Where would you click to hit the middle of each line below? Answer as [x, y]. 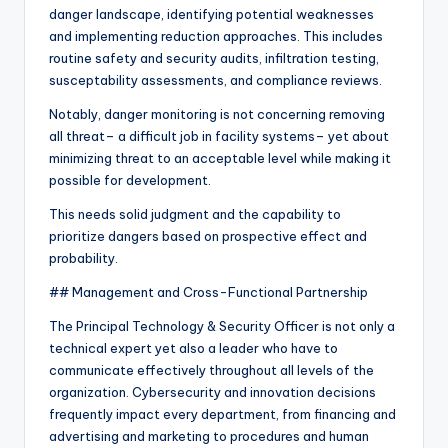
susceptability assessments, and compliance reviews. [215, 80]
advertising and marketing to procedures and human [209, 436]
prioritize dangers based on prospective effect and [208, 236]
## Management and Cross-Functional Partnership [208, 292]
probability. [83, 258]
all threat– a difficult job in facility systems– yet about [219, 136]
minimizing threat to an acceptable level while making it [220, 158]
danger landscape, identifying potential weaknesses [211, 14]
